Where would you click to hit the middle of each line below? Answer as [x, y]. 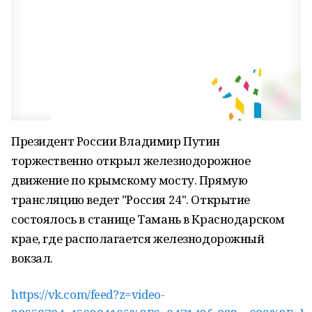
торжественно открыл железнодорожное [131, 161]
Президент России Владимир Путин [116, 141]
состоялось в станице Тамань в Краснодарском [148, 219]
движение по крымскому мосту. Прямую [130, 180]
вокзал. [32, 258]
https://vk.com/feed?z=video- [88, 294]
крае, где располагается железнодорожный [138, 239]
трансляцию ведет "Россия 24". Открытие [131, 200]
